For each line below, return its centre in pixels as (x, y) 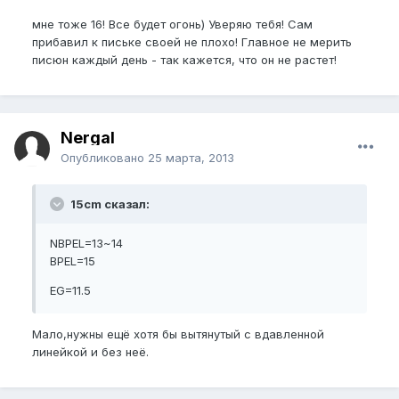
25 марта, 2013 (191, 158)
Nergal (88, 138)
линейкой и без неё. (90, 352)
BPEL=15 (73, 261)
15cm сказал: (109, 204)
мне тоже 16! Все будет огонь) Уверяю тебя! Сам (172, 24)
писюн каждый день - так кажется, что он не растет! (184, 60)
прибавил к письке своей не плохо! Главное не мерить (192, 42)
